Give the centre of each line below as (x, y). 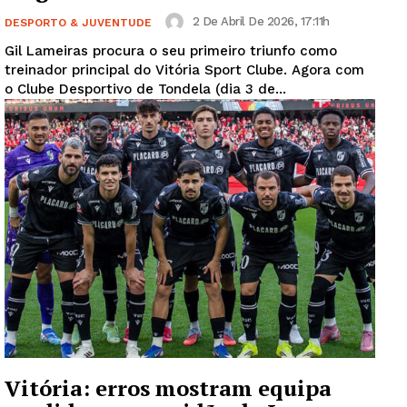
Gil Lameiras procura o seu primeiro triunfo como (171, 50)
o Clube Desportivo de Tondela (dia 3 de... (145, 89)
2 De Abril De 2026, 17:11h (261, 21)
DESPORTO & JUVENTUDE (78, 22)
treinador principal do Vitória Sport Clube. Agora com (184, 69)
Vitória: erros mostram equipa (168, 388)
